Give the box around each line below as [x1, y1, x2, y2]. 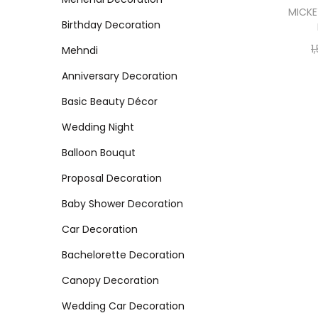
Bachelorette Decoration [62, 247, 185, 262]
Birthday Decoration [62, 17, 160, 32]
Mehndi [62, 43, 98, 57]
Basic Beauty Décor [62, 94, 158, 109]
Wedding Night [62, 119, 134, 134]
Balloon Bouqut [62, 145, 136, 160]
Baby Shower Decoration [62, 196, 183, 211]
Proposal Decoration [62, 170, 162, 185]
